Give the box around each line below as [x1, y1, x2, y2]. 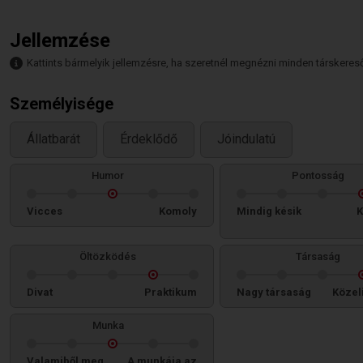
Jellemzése [10, 29, 110, 52]
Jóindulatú [217, 131, 275, 147]
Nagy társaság [237, 286, 311, 298]
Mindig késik [237, 205, 301, 217]
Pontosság [291, 169, 344, 181]
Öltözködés [79, 250, 136, 263]
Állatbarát [27, 131, 80, 147]
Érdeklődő [120, 131, 177, 147]
